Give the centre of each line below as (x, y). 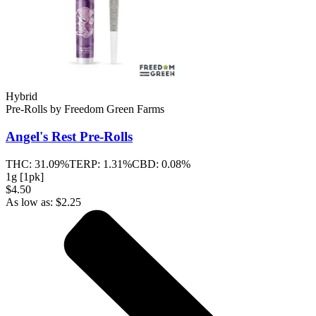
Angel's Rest (41, 136)
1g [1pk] (25, 176)
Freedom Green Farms (114, 109)
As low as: (31, 202)
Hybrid (22, 97)
